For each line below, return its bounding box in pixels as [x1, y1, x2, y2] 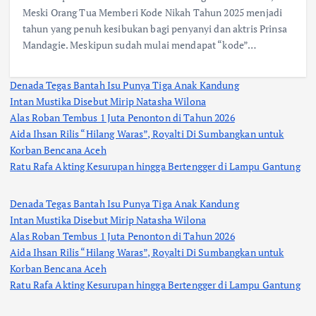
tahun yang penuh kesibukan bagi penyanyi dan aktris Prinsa [22, 22, 287, 36]
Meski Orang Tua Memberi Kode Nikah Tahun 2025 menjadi [22, 6, 283, 20]
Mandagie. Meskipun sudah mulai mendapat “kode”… [22, 38, 257, 52]
